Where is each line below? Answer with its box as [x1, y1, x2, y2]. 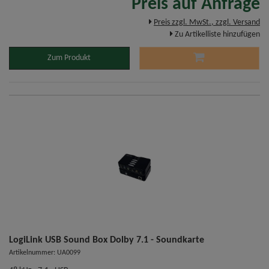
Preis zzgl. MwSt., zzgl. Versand [154, 18, 260, 28]
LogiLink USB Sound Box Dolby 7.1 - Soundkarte [9, 235, 204, 246]
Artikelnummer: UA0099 [9, 249, 80, 257]
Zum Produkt [47, 53, 91, 63]
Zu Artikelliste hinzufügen [175, 30, 260, 40]
